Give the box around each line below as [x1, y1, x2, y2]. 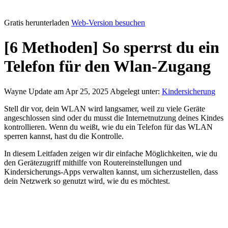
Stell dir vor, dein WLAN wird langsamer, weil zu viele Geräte [4, 104, 205, 113]
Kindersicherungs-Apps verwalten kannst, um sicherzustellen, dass [4, 167, 218, 176]
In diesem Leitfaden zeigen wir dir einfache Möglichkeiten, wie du [4, 149, 217, 158]
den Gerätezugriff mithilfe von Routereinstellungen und [4, 158, 182, 167]
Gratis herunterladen [4, 18, 69, 27]
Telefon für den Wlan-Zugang [4, 57, 211, 76]
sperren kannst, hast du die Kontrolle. [4, 131, 124, 140]
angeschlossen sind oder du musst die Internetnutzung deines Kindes [4, 113, 223, 122]
